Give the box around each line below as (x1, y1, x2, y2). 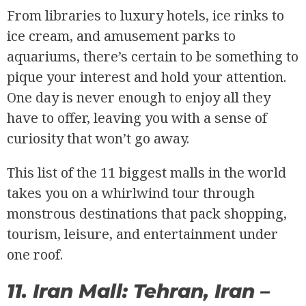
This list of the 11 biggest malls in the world (7, 163, 286, 182)
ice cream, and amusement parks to (7, 26, 236, 45)
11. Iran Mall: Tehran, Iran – (7, 279, 270, 303)
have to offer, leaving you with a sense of (7, 108, 267, 127)
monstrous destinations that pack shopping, (7, 204, 287, 223)
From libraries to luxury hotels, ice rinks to (7, 5, 284, 25)
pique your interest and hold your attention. (7, 67, 286, 86)
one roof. (7, 245, 63, 264)
